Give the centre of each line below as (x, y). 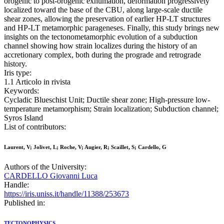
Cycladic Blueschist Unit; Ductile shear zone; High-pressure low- (107, 100)
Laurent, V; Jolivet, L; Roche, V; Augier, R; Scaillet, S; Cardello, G (85, 147)
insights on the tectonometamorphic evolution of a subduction (101, 37)
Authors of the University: (45, 167)
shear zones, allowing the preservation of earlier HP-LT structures (107, 19)
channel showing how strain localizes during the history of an (100, 46)
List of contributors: (35, 127)
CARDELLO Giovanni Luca (51, 176)
